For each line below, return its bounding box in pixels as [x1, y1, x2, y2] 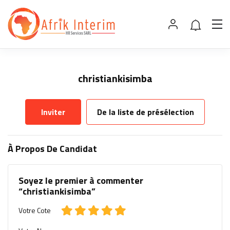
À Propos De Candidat [8, 142, 97, 156]
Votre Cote [18, 205, 51, 216]
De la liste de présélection [97, 106, 195, 119]
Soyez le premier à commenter [18, 174, 143, 188]
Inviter [41, 106, 65, 119]
